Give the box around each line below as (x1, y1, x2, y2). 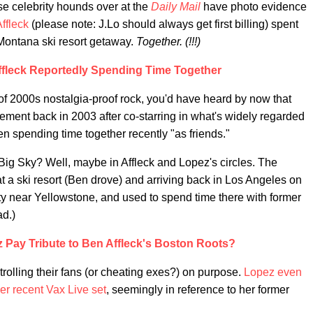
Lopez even (244, 266, 302, 278)
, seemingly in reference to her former (106, 284, 289, 296)
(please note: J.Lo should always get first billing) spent (29, 18, 298, 30)
